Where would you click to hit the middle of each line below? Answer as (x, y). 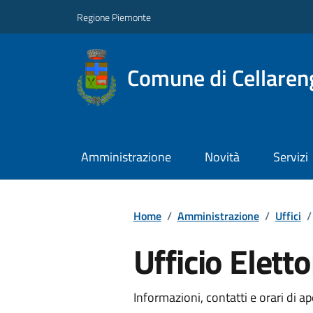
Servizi (290, 157)
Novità (222, 157)
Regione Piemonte (114, 17)
